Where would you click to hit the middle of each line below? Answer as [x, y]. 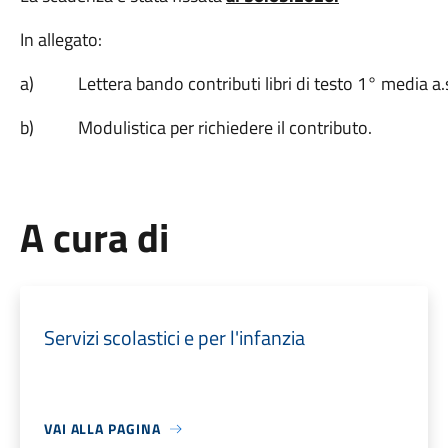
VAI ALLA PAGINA [102, 428]
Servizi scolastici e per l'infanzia [174, 337]
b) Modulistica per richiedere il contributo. [195, 127]
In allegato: [60, 39]
